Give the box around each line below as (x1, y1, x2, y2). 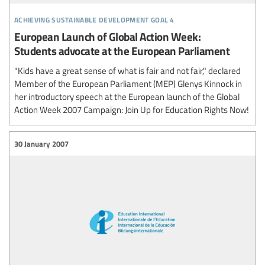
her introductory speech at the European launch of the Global (14, 91, 240, 102)
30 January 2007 (14, 138, 69, 149)
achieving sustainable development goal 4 (14, 11, 174, 25)
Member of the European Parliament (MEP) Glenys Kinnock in (14, 77, 242, 89)
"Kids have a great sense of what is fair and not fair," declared (14, 64, 241, 76)
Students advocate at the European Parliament (14, 43, 230, 59)
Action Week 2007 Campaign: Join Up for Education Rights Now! (14, 104, 249, 115)
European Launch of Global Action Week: (14, 28, 201, 44)
